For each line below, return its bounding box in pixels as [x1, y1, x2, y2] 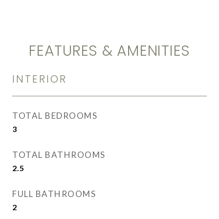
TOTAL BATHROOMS [12, 150, 106, 160]
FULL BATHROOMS [12, 189, 96, 199]
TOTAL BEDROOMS [12, 110, 97, 121]
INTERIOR [12, 72, 67, 86]
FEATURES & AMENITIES [29, 41, 190, 61]
